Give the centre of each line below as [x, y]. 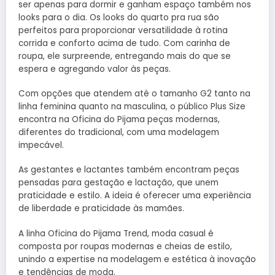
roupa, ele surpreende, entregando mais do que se [125, 56]
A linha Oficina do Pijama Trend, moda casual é [116, 233]
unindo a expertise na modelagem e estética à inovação [137, 259]
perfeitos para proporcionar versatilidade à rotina [123, 30]
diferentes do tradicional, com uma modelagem [119, 133]
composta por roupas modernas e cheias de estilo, [125, 246]
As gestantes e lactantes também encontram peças [129, 170]
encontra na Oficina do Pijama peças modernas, [119, 120]
